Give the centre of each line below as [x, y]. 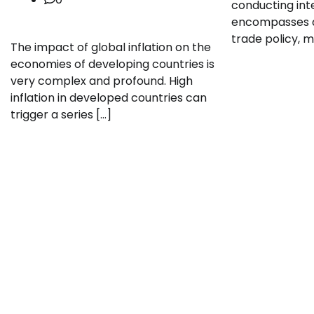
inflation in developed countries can [109, 97]
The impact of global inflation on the [111, 47]
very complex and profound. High [102, 81]
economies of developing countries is [112, 64]
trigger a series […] [61, 114]
